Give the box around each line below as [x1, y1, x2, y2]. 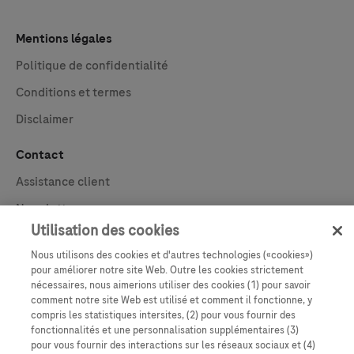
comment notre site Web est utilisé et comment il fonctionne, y [30, 293, 312, 307]
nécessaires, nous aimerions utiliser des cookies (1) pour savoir [30, 278, 311, 292]
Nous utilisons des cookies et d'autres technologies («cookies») [30, 248, 313, 262]
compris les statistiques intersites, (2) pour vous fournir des [30, 308, 296, 322]
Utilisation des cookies [30, 220, 179, 241]
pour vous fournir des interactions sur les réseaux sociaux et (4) [30, 338, 315, 352]
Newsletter [16, 199, 78, 217]
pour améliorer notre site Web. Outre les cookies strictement [30, 263, 303, 277]
